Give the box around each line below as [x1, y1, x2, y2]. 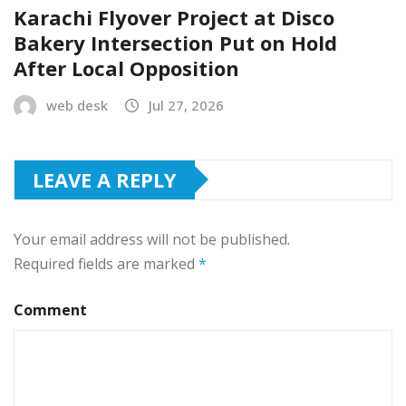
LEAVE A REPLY [33, 165, 177, 193]
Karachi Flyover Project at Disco [14, 3, 334, 31]
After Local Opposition [14, 53, 239, 82]
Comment [14, 299, 87, 320]
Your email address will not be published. [14, 228, 290, 249]
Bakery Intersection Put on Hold [14, 28, 337, 56]
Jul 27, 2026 [149, 95, 224, 114]
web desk [46, 95, 108, 114]
